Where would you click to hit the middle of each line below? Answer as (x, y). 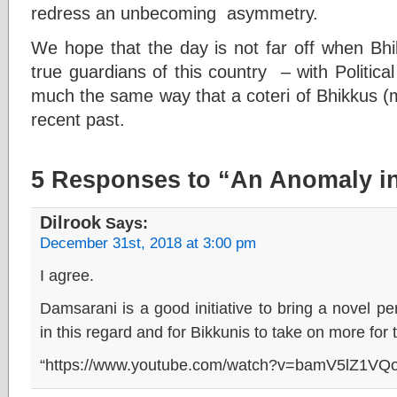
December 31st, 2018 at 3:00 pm (148, 243)
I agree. (67, 275)
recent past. (78, 119)
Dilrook (70, 222)
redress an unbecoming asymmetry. (175, 13)
